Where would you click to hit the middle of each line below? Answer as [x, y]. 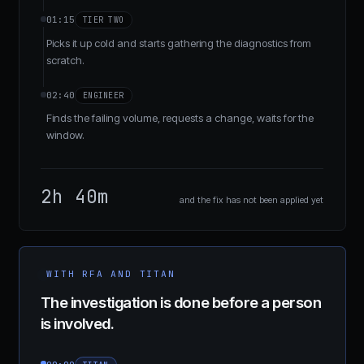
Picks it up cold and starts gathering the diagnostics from [178, 43]
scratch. [65, 60]
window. [65, 135]
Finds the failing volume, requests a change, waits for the [180, 118]
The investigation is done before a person [181, 303]
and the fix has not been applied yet [252, 200]
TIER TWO [104, 20]
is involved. [77, 324]
